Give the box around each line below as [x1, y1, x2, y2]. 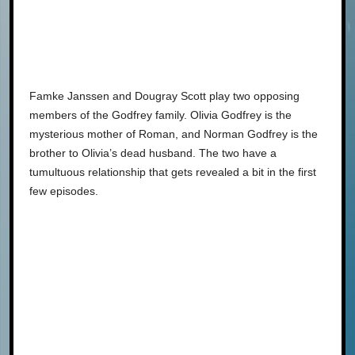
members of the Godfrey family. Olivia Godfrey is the [29, 108, 292, 121]
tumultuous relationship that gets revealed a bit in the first [29, 165, 316, 178]
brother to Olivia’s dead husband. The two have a [29, 146, 277, 159]
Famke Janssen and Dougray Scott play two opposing [29, 89, 300, 102]
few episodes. [29, 184, 98, 197]
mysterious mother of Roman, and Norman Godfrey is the [29, 127, 318, 140]
